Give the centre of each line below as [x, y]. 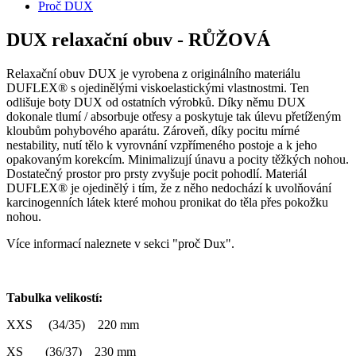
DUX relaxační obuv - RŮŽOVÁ [138, 39]
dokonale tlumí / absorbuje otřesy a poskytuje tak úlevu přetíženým [174, 116]
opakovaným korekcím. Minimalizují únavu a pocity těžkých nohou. [178, 159]
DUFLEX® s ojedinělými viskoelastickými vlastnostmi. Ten [158, 87]
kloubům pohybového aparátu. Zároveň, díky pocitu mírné [153, 130]
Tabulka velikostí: [54, 297]
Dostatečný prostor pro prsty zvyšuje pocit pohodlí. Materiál [157, 173]
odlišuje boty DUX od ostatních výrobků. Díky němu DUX [156, 102]
